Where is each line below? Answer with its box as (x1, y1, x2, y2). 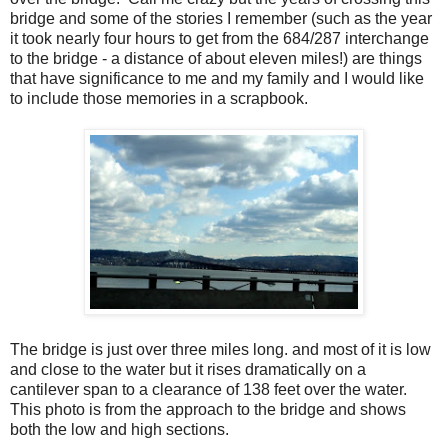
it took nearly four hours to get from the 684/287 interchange (10, 30, 429, 48)
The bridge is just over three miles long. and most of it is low (10, 341, 431, 359)
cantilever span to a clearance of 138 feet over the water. (10, 381, 411, 399)
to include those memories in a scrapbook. (10, 90, 308, 108)
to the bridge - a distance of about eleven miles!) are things (10, 50, 422, 68)
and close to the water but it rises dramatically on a (10, 361, 366, 379)
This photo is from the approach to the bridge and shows (10, 401, 406, 419)
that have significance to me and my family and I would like (10, 70, 424, 88)
